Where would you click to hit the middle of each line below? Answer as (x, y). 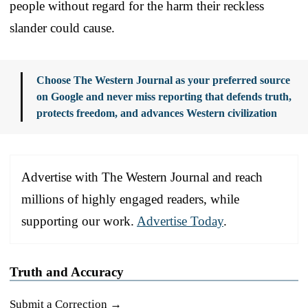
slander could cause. (62, 27)
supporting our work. (79, 221)
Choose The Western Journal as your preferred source (163, 80)
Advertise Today (180, 221)
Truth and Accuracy (67, 272)
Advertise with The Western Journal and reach (142, 177)
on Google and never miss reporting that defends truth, (164, 96)
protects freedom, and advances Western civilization (157, 113)
